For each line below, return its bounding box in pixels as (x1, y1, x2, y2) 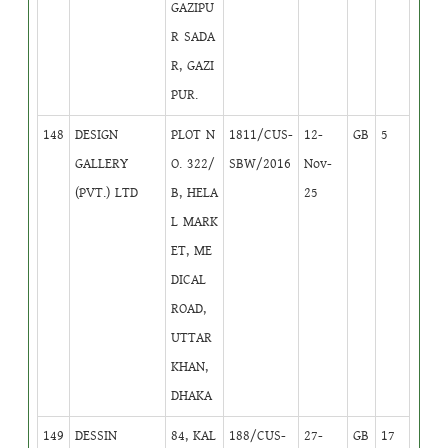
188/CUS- (229, 425, 287, 446)
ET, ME (171, 240, 213, 261)
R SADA (171, 26, 216, 47)
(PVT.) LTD (75, 182, 139, 203)
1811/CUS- (229, 124, 294, 145)
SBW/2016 (229, 153, 292, 174)
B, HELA (171, 182, 219, 203)
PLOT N (171, 124, 216, 145)
